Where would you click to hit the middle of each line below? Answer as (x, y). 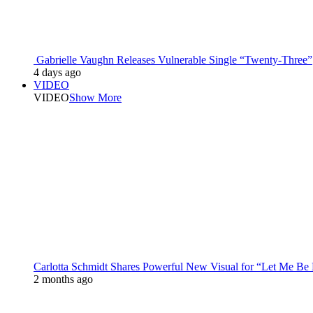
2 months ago (63, 279)
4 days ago (57, 72)
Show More (95, 97)
